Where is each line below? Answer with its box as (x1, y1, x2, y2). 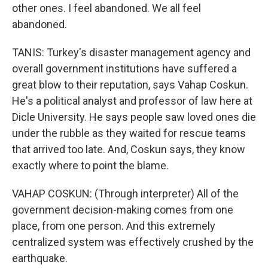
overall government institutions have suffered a (12, 62, 237, 75)
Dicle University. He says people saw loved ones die (12, 111, 256, 123)
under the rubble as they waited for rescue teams (12, 127, 246, 139)
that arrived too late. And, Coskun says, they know (12, 143, 245, 156)
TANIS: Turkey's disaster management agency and (12, 46, 251, 59)
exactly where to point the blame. (12, 159, 169, 172)
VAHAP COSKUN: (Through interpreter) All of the (12, 187, 239, 200)
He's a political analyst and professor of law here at (12, 95, 252, 107)
